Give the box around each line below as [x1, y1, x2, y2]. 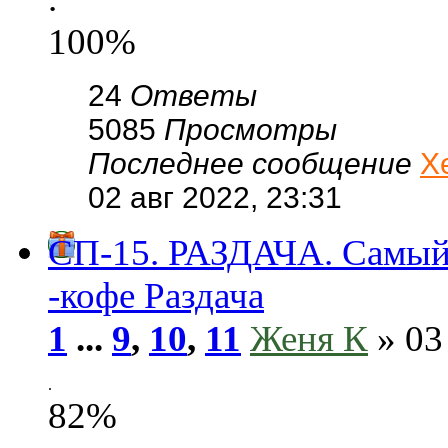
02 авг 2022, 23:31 [88, 181, 342, 214]
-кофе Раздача [48, 275, 264, 316]
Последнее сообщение [88, 147, 420, 180]
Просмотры [164, 113, 337, 146]
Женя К [250, 318, 368, 359]
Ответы [130, 79, 257, 112]
